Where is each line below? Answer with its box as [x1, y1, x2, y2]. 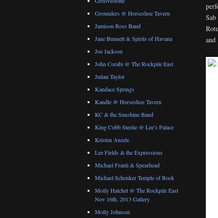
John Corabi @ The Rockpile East [95, 60, 173, 68]
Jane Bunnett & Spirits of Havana [95, 35, 172, 43]
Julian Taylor [95, 73, 125, 81]
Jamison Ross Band [95, 22, 141, 30]
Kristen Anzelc [95, 136, 129, 144]
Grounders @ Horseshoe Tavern [95, 9, 170, 18]
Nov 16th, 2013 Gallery [95, 195, 150, 203]
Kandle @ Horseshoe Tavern [95, 98, 162, 106]
